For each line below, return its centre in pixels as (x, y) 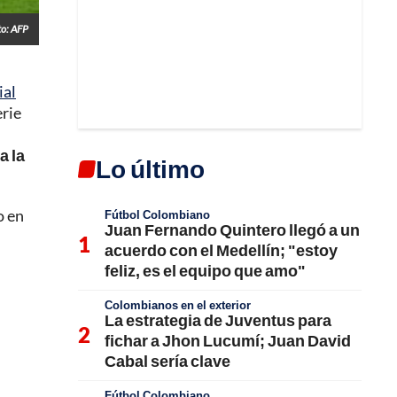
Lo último (150, 168)
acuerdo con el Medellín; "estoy (221, 250)
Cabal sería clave (167, 361)
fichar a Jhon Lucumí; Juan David (228, 340)
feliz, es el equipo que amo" (205, 270)
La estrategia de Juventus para (218, 320)
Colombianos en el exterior (178, 305)
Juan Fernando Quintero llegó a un (232, 230)
